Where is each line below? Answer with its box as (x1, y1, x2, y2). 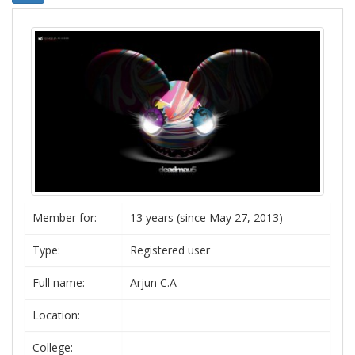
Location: (32, 307, 80, 323)
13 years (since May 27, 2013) (130, 210, 283, 225)
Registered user (130, 242, 210, 258)
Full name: (32, 275, 85, 290)
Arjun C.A (130, 275, 177, 290)
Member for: (32, 210, 97, 225)
